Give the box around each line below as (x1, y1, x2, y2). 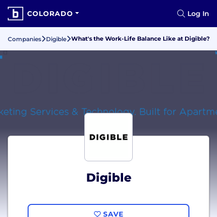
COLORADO (27, 9, 73, 18)
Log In (187, 9, 209, 18)
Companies (8, 35, 41, 43)
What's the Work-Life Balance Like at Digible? (71, 35, 210, 42)
